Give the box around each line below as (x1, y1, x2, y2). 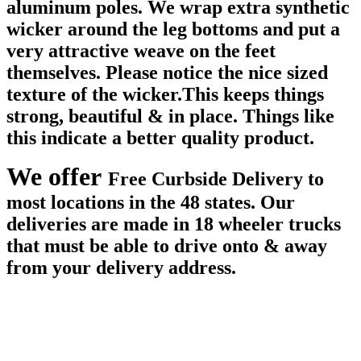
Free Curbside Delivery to (108, 168, 324, 190)
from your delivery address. (6, 257, 236, 279)
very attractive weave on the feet (6, 40, 276, 62)
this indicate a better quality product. (6, 127, 314, 149)
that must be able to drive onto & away (6, 235, 327, 257)
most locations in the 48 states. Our (6, 192, 295, 214)
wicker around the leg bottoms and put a (6, 19, 340, 40)
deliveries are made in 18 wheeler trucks (6, 214, 341, 235)
